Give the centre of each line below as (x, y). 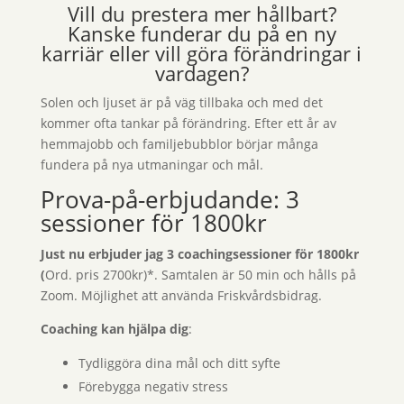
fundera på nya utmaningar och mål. (151, 165)
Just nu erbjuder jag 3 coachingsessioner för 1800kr (199, 254)
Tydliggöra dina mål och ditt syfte (179, 363)
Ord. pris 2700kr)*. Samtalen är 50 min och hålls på (200, 275)
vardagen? (202, 73)
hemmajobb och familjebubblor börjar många (179, 144)
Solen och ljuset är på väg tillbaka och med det (181, 103)
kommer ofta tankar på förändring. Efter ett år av (188, 124)
